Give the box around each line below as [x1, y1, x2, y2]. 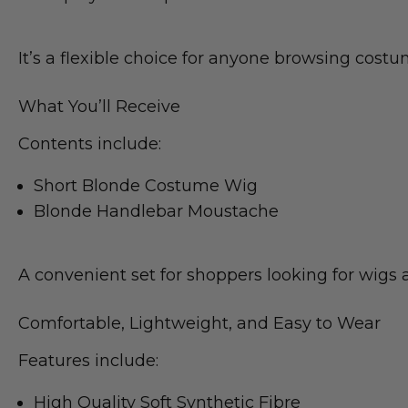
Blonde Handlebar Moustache [34, 200, 279, 221]
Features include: [18, 350, 158, 371]
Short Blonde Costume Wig [34, 175, 258, 196]
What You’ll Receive [18, 96, 180, 117]
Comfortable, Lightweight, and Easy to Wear [18, 312, 381, 333]
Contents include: [18, 133, 161, 154]
